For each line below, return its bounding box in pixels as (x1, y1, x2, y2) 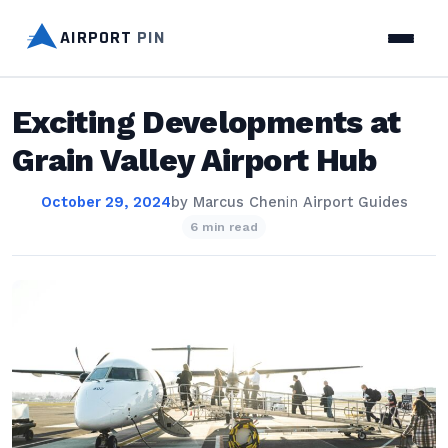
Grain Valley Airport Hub (12, 141, 377, 179)
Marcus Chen (192, 194, 286, 211)
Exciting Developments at (12, 103, 401, 141)
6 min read (190, 220, 258, 234)
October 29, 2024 (40, 194, 171, 211)
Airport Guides (302, 194, 408, 211)
